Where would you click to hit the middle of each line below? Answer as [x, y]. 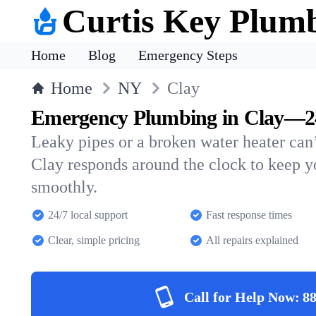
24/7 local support [88, 215]
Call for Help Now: [242, 297]
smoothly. [64, 187]
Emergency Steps [188, 55]
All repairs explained [252, 240]
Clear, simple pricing [94, 240]
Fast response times [249, 215]
